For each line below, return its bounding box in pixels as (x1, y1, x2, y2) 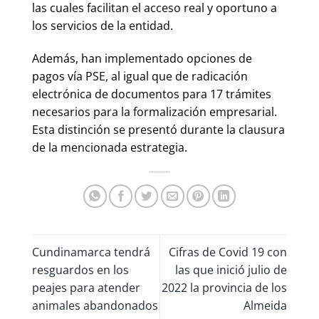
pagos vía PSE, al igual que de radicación (32, 68, 248, 84)
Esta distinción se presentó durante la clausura (32, 121, 285, 137)
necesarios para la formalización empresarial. (32, 103, 277, 120)
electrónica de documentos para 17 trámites (32, 85, 271, 102)
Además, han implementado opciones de (32, 50, 252, 66)
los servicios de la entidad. (32, 17, 173, 33)
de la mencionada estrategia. (32, 139, 187, 155)
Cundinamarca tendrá (32, 244, 150, 260)
